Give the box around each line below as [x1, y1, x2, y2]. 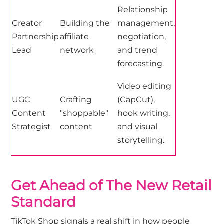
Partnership [12, 31, 59, 41]
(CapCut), [117, 94, 155, 104]
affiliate [60, 31, 89, 41]
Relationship [117, 4, 168, 14]
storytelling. [117, 135, 165, 145]
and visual [117, 121, 158, 131]
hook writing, [117, 108, 170, 118]
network [60, 45, 94, 55]
